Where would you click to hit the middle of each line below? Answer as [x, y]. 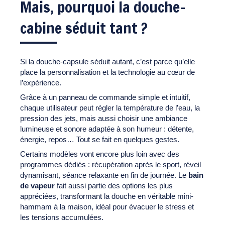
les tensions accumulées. [62, 217]
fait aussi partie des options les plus [115, 186]
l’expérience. [41, 83]
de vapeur [38, 186]
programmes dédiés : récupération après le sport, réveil [110, 165]
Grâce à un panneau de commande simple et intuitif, [105, 97]
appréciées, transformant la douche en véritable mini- [107, 196]
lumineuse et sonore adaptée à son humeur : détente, [107, 129]
